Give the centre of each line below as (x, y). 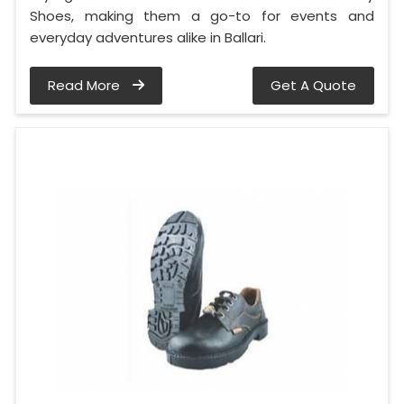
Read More (86, 86)
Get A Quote (313, 86)
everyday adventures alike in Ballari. (148, 38)
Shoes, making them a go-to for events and (202, 16)
